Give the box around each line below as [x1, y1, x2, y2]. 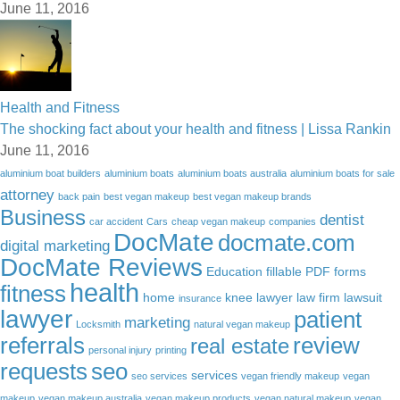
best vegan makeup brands [193, 191, 312, 202]
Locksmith [76, 319, 121, 329]
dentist [320, 211, 364, 229]
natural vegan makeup [194, 319, 290, 329]
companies [269, 216, 316, 227]
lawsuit [344, 290, 382, 304]
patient [294, 306, 362, 333]
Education [206, 264, 262, 279]
